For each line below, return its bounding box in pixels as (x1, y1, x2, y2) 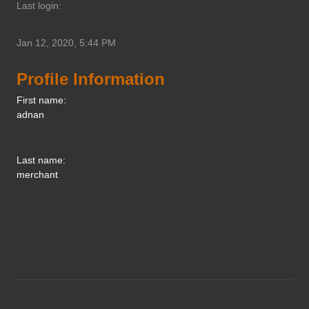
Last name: (17, 154, 66, 166)
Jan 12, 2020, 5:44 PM (17, 37, 116, 48)
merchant (17, 168, 58, 180)
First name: (17, 94, 66, 106)
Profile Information (17, 69, 165, 88)
